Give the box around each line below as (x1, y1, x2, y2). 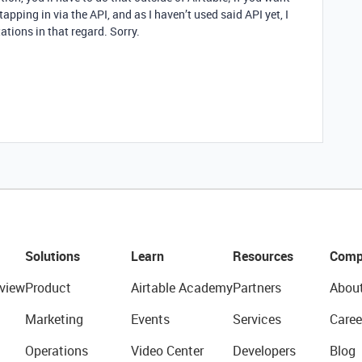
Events (130, 310, 170, 328)
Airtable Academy (130, 279, 233, 297)
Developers (232, 342, 296, 360)
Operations (24, 342, 88, 360)
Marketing (24, 310, 83, 328)
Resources (232, 247, 293, 265)
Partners (232, 279, 281, 297)
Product (24, 279, 71, 297)
